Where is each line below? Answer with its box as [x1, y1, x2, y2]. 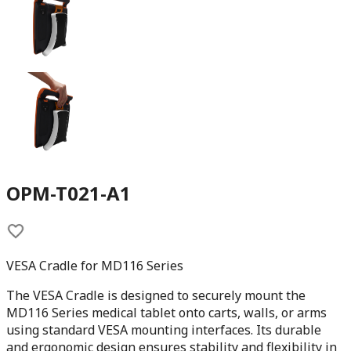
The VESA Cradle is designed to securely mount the [6, 286, 306, 304]
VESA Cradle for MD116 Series [6, 256, 183, 274]
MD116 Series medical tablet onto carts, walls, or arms [6, 303, 327, 321]
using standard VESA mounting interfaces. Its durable [6, 320, 321, 338]
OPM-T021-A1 [6, 179, 131, 206]
